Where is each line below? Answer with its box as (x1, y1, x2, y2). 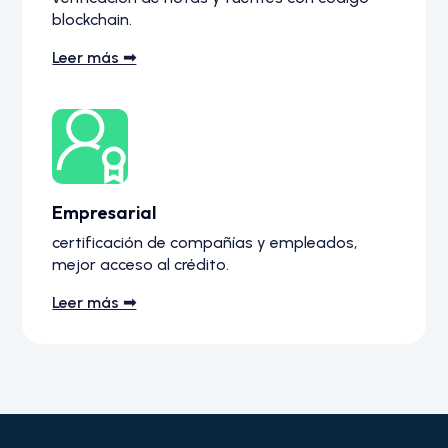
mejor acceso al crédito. (52, 255, 230, 275)
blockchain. (52, 9, 133, 29)
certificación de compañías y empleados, (52, 233, 358, 253)
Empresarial (52, 201, 157, 225)
